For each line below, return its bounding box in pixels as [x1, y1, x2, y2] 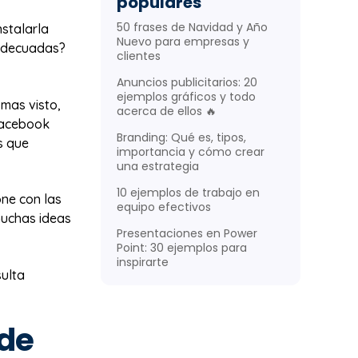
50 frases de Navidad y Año [117, 19, 268, 36]
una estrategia [117, 158, 199, 175]
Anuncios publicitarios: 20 [117, 74, 257, 91]
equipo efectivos [117, 199, 211, 216]
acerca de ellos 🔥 [117, 103, 217, 120]
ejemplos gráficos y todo [117, 89, 256, 105]
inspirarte [117, 254, 169, 271]
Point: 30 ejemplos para [117, 240, 247, 257]
